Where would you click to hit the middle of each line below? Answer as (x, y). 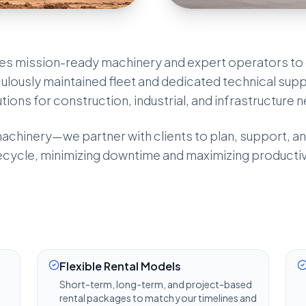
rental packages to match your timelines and (158, 298)
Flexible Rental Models (120, 266)
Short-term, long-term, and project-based (155, 284)
